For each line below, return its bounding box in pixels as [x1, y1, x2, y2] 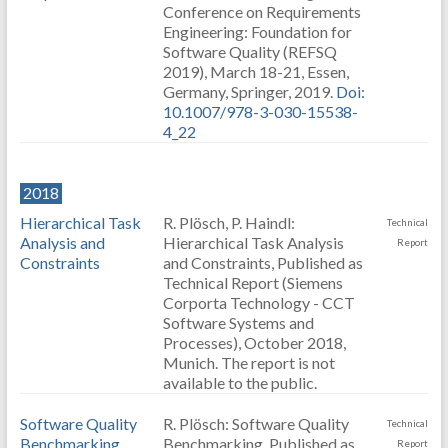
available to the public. [162, 373, 317, 392]
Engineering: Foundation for [162, 22, 352, 41]
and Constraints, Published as [162, 253, 363, 272]
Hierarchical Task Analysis [162, 233, 344, 252]
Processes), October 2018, [162, 333, 346, 352]
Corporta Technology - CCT [162, 293, 355, 312]
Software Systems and [162, 313, 314, 332]
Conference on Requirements [162, 2, 361, 21]
